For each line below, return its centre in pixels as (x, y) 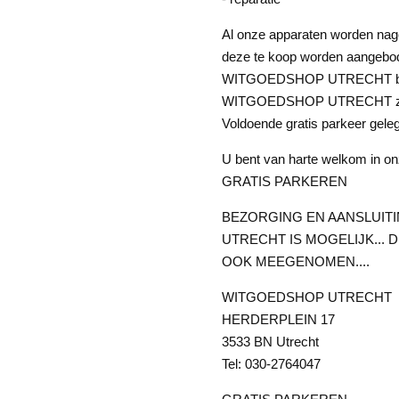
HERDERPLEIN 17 (278, 320)
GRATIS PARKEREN (285, 182)
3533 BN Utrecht (270, 342)
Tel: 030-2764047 (271, 364)
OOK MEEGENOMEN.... (296, 262)
